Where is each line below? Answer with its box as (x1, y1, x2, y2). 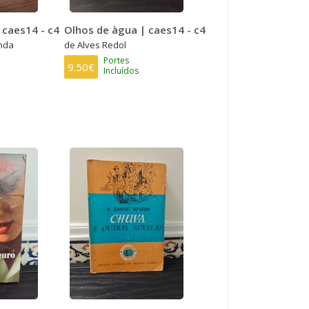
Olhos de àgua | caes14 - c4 (64, 22, 206, 37)
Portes (103, 54, 130, 66)
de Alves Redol (64, 38, 127, 51)
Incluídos (103, 64, 139, 77)
